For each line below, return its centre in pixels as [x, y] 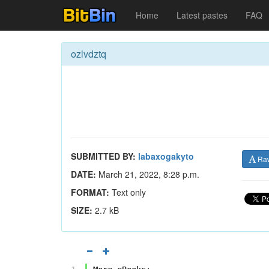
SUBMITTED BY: [103, 156]
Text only [128, 192]
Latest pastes [202, 15]
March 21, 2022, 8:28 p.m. [148, 174]
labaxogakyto [166, 156]
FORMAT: [90, 192]
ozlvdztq [89, 54]
